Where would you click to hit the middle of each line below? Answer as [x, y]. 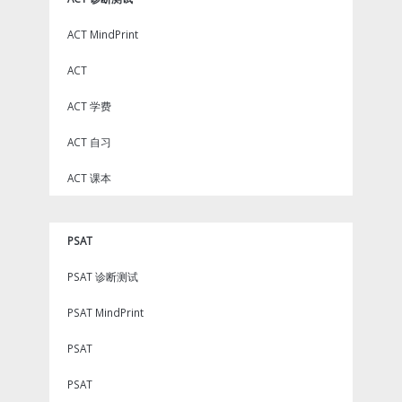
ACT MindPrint [103, 34]
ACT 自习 [89, 141]
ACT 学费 [89, 105]
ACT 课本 [89, 177]
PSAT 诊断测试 [103, 276]
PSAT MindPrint [105, 312]
